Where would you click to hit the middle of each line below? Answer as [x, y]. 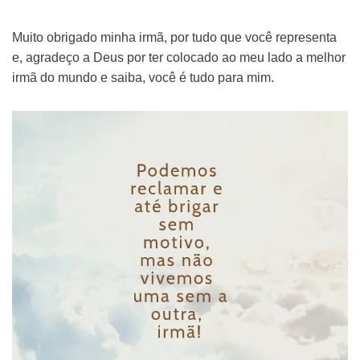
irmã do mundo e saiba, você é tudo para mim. [143, 78]
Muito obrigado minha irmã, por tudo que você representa [174, 38]
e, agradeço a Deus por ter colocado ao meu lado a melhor [179, 58]
